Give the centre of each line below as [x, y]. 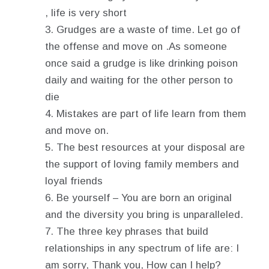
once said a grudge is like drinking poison [141, 63]
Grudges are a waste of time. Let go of [148, 30]
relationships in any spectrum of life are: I [142, 248]
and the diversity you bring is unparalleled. [144, 215]
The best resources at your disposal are [151, 147]
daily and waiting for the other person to [139, 80]
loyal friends [74, 181]
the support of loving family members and [142, 164]
